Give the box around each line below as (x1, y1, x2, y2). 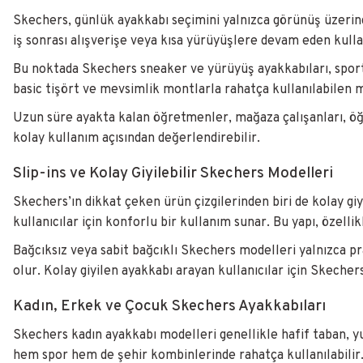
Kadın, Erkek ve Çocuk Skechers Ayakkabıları (13, 297, 326, 316)
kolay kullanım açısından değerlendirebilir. (13, 130, 260, 147)
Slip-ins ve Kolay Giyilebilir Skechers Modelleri (13, 164, 333, 183)
